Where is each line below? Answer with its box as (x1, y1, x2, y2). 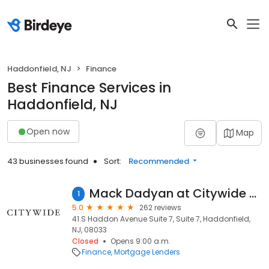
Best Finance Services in (7, 78, 171, 97)
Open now (26, 125, 70, 138)
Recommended (128, 156, 189, 167)
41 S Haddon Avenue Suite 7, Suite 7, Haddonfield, (72, 214, 250, 224)
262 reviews (139, 202, 181, 213)
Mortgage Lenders (114, 247, 180, 257)
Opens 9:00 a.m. (110, 236, 171, 246)
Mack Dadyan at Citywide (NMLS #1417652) (249, 185, 257, 202)
